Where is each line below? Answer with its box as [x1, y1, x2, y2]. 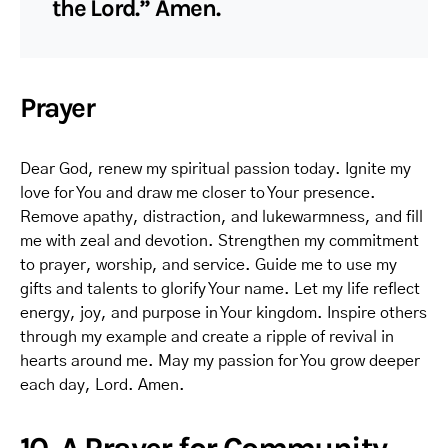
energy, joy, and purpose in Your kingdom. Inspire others [20, 305, 427, 321]
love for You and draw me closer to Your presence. [20, 185, 376, 201]
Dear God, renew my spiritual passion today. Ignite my [20, 161, 411, 177]
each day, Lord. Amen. [20, 377, 185, 393]
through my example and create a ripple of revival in [20, 329, 394, 345]
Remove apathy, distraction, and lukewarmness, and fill [20, 209, 423, 225]
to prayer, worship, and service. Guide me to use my [20, 257, 397, 273]
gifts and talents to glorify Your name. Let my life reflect [20, 281, 420, 297]
